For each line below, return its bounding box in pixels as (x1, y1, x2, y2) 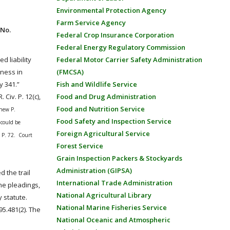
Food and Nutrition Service (56, 104, 145, 113)
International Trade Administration (56, 178, 172, 187)
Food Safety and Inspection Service (56, 117, 171, 126)
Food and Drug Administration (56, 92, 156, 101)
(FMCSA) (56, 67, 84, 76)
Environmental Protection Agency (56, 6, 166, 15)
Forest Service (56, 141, 103, 150)
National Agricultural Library (56, 190, 151, 200)
